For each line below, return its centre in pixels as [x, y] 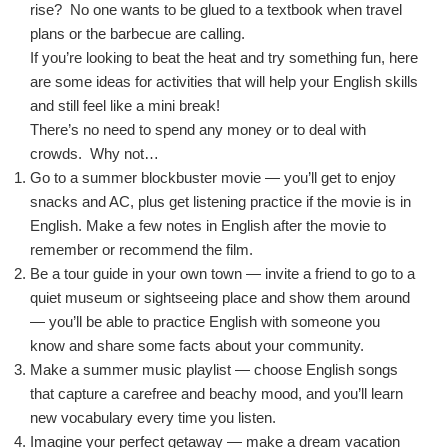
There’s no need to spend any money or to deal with [198, 130]
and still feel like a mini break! [125, 106]
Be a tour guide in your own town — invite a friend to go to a [222, 274]
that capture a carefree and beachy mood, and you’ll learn [216, 394]
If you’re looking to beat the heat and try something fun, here [224, 58]
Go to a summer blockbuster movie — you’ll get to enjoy [213, 178]
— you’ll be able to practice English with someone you [205, 322]
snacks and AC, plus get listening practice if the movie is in [220, 202]
